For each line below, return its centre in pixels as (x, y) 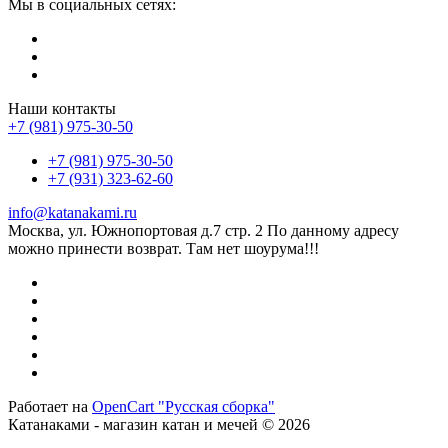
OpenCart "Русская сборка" (183, 406)
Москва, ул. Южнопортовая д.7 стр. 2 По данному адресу (203, 230)
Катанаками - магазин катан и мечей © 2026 (159, 424)
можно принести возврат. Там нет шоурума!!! (163, 248)
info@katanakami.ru (72, 212)
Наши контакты (62, 108)
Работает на (50, 406)
